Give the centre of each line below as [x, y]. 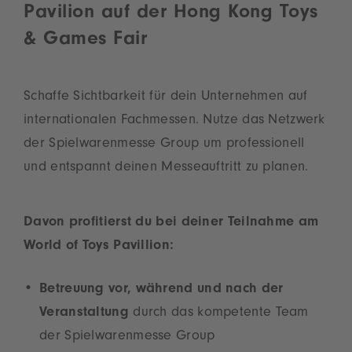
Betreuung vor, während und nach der [161, 290]
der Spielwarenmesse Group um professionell [164, 145]
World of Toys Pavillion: [99, 247]
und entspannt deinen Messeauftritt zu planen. [166, 169]
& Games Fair [85, 41]
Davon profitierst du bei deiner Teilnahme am [171, 224]
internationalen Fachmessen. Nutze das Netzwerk [174, 121]
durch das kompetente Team [218, 314]
